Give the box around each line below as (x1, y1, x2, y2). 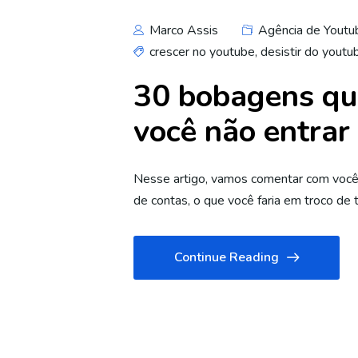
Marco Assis (146, 22, 218, 39)
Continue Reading (174, 249, 279, 266)
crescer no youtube (149, 43, 255, 61)
